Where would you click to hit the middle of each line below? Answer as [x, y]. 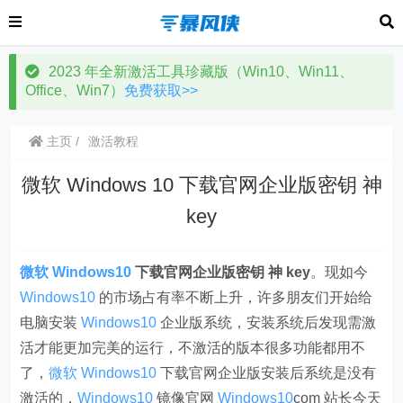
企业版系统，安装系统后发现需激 [267, 322]
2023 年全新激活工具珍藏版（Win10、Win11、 [201, 72]
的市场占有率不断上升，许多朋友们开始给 [234, 297]
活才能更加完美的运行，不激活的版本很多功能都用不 [193, 348]
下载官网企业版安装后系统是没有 [267, 373]
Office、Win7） [75, 90]
